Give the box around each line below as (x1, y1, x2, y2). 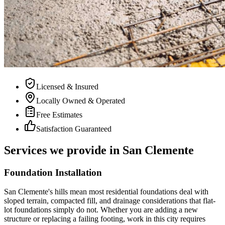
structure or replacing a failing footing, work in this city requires (4, 214, 205, 223)
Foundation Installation (4, 167, 102, 178)
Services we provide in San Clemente (4, 143, 194, 157)
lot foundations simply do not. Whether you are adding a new (4, 205, 198, 214)
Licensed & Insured (36, 82, 98, 91)
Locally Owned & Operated (36, 96, 125, 105)
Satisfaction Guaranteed (36, 124, 111, 133)
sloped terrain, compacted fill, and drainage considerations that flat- (4, 196, 215, 205)
